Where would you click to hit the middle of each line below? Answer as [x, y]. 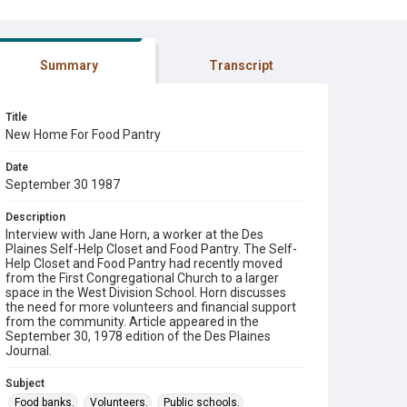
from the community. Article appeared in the [132, 322]
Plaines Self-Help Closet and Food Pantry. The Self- [151, 249]
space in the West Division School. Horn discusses [146, 293]
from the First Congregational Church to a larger [142, 278]
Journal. [29, 351]
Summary [69, 65]
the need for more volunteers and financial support [151, 307]
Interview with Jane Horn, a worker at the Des [134, 234]
